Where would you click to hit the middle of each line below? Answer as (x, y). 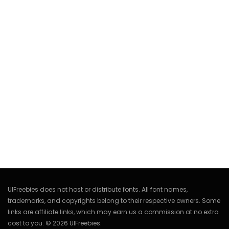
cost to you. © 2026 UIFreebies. (55, 223)
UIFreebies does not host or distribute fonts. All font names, (98, 189)
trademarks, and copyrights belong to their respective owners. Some (114, 200)
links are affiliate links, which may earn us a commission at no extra (113, 212)
